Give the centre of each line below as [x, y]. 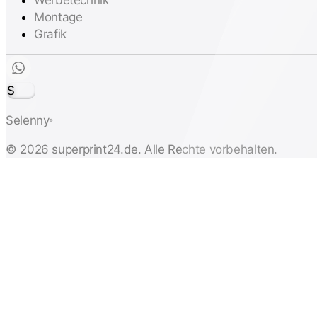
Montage [58, 17]
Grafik [50, 34]
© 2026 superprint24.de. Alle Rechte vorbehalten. [142, 149]
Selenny [28, 120]
